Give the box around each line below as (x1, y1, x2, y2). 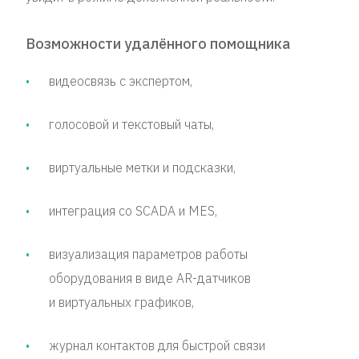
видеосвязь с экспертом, (49, 73, 192, 89)
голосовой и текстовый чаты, (49, 116, 214, 132)
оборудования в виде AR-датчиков (49, 270, 251, 286)
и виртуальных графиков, (49, 294, 194, 310)
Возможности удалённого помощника (26, 34, 296, 53)
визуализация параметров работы (49, 246, 248, 262)
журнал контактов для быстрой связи (49, 337, 265, 353)
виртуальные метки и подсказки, (49, 159, 236, 175)
